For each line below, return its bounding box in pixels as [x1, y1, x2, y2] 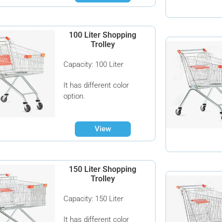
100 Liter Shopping [69, 30, 137, 40]
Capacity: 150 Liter [63, 194, 124, 203]
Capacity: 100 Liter [63, 59, 124, 69]
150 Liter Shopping [69, 164, 137, 174]
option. [63, 91, 86, 101]
